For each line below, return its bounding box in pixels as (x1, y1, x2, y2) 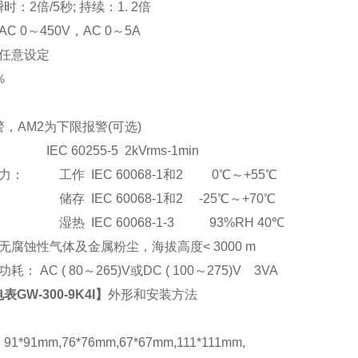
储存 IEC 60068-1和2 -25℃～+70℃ (59, 192, 276, 205)
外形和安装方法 (108, 288, 197, 301)
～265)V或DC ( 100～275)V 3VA (83, 264, 278, 277)
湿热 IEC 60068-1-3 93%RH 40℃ (59, 216, 284, 229)
